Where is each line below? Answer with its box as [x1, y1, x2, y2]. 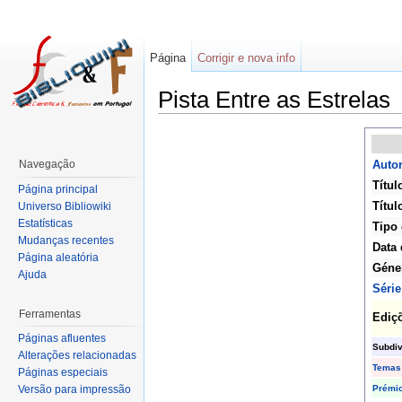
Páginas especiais [18, 366, 108, 380]
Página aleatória [18, 250, 99, 264]
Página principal [18, 182, 98, 196]
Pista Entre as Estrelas [158, 87, 390, 112]
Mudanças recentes [18, 233, 114, 247]
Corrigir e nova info [197, 51, 296, 65]
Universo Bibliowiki [18, 199, 111, 213]
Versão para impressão [18, 383, 131, 397]
